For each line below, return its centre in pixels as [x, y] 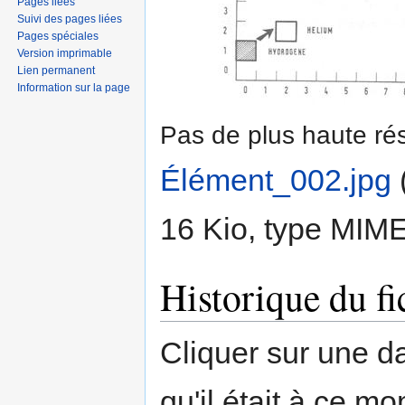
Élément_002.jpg [276, 180]
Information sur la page [74, 87]
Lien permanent [57, 70]
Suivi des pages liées [70, 19]
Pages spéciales [58, 36]
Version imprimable [65, 53]
